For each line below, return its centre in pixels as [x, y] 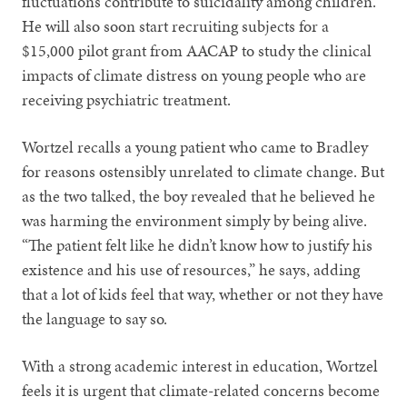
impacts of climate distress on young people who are [194, 74]
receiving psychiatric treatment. [127, 99]
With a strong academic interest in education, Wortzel [200, 365]
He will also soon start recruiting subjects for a [176, 25]
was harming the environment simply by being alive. [195, 220]
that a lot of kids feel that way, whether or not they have [203, 293]
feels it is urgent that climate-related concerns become [201, 390]
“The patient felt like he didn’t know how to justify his [198, 244]
